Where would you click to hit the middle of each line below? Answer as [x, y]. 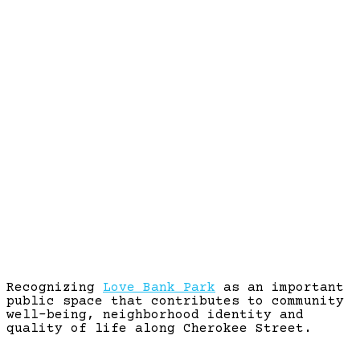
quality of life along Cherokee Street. [159, 328]
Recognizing [55, 287]
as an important [280, 287]
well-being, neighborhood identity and [155, 315]
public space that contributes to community [175, 301]
